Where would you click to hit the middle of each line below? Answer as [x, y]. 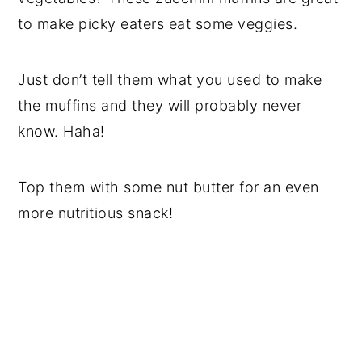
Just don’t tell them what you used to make [170, 80]
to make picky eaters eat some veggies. [158, 24]
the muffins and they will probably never [160, 106]
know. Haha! [64, 132]
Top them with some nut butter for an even [168, 187]
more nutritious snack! [98, 213]
